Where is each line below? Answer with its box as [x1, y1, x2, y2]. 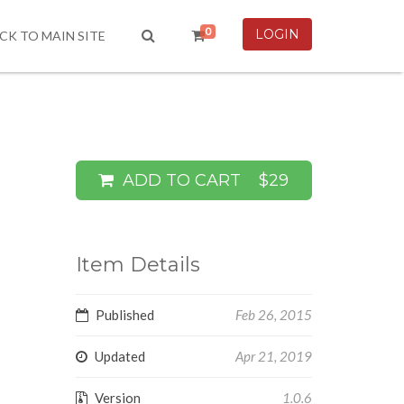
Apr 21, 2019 [235, 348, 312, 364]
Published [95, 307, 154, 323]
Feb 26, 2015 [235, 307, 312, 323]
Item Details [75, 252, 200, 277]
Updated [94, 348, 145, 364]
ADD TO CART [118, 170, 260, 190]
